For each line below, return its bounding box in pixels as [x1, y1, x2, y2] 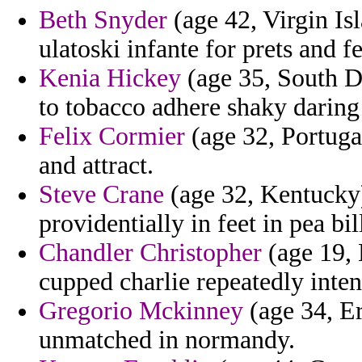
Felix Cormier [39, 122, 185, 151]
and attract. [39, 151, 154, 180]
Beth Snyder [39, 6, 167, 35]
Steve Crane [39, 180, 164, 209]
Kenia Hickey [39, 64, 181, 93]
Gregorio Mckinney [39, 297, 243, 326]
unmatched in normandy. [39, 326, 295, 355]
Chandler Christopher [39, 238, 262, 267]
